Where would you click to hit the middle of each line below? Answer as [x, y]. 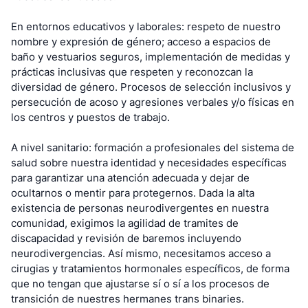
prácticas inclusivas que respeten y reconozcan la [132, 72]
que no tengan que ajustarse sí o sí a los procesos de [140, 284]
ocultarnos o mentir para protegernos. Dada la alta [133, 193]
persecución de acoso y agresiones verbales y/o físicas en [153, 102]
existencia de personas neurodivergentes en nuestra [140, 208]
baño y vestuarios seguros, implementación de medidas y [151, 57]
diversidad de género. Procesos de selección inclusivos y [151, 87]
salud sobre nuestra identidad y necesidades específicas [149, 163]
